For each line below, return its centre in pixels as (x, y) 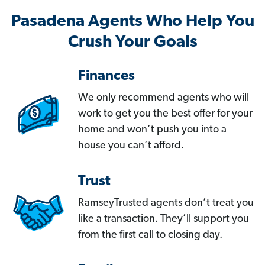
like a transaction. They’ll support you (164, 219)
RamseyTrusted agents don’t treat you (166, 203)
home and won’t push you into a (152, 130)
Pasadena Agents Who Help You (132, 22)
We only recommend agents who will (164, 98)
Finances (106, 77)
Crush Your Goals (132, 43)
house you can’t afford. (131, 146)
